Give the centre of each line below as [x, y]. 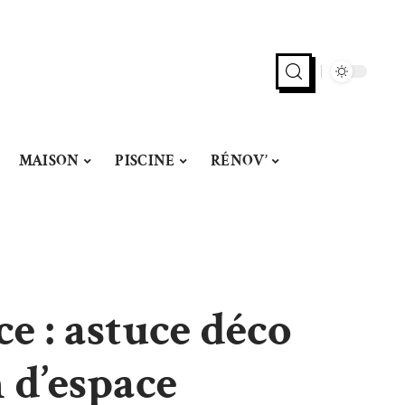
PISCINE [145, 160]
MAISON [49, 160]
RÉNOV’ [239, 160]
